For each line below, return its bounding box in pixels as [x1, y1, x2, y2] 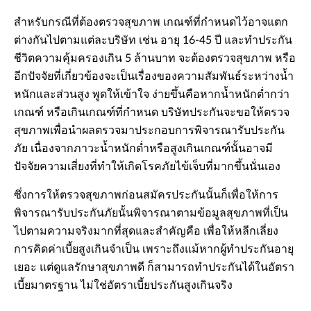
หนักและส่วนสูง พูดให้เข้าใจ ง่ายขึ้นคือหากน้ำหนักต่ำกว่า [14, 89, 289, 101]
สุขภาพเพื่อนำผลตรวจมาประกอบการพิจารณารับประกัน [14, 125, 285, 137]
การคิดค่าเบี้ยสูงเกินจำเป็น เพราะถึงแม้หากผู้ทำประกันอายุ [14, 244, 294, 255]
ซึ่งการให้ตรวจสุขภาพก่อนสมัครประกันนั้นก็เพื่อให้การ [14, 190, 278, 201]
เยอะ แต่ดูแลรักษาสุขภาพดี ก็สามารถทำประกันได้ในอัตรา [14, 262, 294, 274]
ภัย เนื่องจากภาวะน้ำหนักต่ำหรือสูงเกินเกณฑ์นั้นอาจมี [14, 143, 273, 155]
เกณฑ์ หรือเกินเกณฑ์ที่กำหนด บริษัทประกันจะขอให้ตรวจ [14, 107, 289, 119]
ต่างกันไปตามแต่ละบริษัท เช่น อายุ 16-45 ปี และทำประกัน [14, 35, 292, 47]
